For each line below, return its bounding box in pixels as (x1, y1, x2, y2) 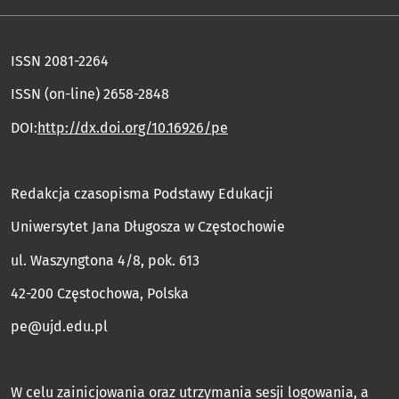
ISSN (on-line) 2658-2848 (11, 85, 169, 103)
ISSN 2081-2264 (11, 53, 109, 70)
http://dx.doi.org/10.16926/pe (37, 118, 228, 136)
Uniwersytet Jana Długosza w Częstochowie (11, 218, 285, 236)
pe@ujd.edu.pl (11, 317, 108, 335)
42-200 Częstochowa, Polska (11, 284, 189, 302)
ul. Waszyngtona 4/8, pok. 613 (11, 251, 199, 269)
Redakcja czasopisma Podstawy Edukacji (11, 185, 273, 203)
